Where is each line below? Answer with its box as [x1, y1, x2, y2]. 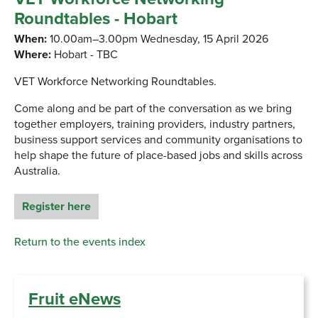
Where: [14, 47, 51, 62]
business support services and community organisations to [14, 132, 302, 147]
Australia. [14, 163, 60, 178]
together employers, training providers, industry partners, [14, 116, 295, 131]
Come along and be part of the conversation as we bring [14, 101, 292, 116]
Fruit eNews [28, 288, 121, 309]
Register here [22, 199, 91, 214]
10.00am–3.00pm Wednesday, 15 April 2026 [47, 31, 268, 46]
